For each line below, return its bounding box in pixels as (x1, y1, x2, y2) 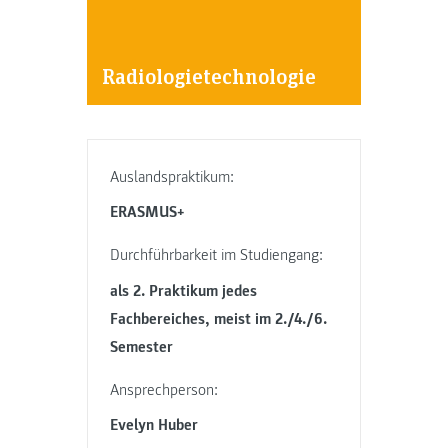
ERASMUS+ (110, 202, 186, 223)
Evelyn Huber (110, 415, 199, 436)
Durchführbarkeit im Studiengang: (110, 245, 324, 266)
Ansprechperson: (110, 379, 219, 400)
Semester (110, 336, 174, 357)
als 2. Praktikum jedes (110, 280, 258, 301)
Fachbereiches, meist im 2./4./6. (110, 308, 328, 329)
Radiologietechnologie (101, 60, 316, 90)
